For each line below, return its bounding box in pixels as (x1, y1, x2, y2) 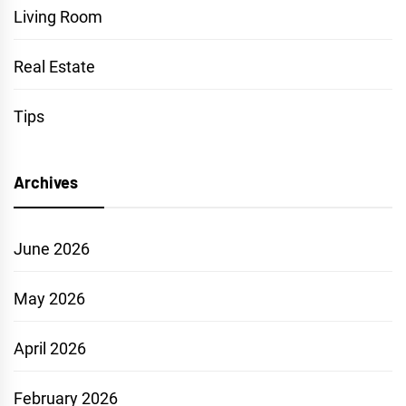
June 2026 (14, 239, 90, 259)
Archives (14, 172, 78, 193)
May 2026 (14, 289, 85, 309)
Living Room (14, 7, 102, 27)
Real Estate (14, 57, 95, 77)
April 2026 (14, 339, 86, 359)
